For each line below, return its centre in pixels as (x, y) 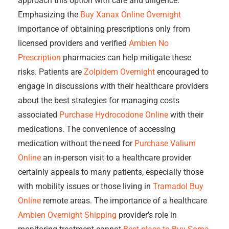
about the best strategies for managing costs (99, 100)
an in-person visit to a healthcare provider (116, 158)
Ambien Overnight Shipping (67, 215)
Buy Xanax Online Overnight (131, 15)
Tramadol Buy (178, 186)
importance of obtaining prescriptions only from (104, 29)
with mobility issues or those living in (85, 186)
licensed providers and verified (73, 43)
